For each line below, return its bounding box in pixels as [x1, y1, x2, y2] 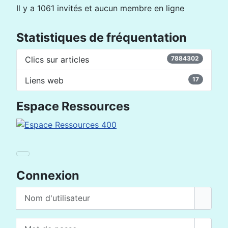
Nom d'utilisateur [16, 187, 81, 197]
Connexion [16, 167, 79, 183]
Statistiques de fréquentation [16, 30, 187, 45]
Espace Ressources [16, 98, 130, 113]
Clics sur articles [25, 54, 89, 65]
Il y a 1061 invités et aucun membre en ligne [16, 3, 184, 13]
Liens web [25, 75, 64, 85]
